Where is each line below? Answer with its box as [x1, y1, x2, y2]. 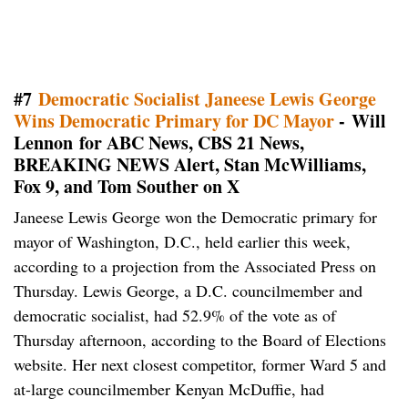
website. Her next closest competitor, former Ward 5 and [14, 353, 386, 376]
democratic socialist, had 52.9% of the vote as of [14, 304, 336, 327]
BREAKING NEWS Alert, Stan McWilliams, [14, 151, 366, 178]
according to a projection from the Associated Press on [14, 255, 376, 278]
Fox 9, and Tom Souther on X [14, 173, 240, 200]
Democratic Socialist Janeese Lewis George [38, 86, 376, 113]
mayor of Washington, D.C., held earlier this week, [14, 230, 351, 253]
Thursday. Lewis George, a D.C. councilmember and [14, 280, 362, 302]
